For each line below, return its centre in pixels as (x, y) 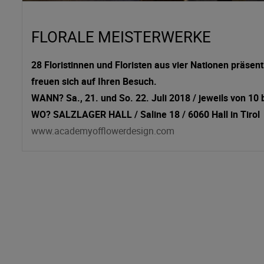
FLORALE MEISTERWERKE (121, 36)
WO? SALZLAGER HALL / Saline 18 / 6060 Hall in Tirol (146, 114)
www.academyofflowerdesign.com (103, 131)
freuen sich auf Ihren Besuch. (94, 81)
